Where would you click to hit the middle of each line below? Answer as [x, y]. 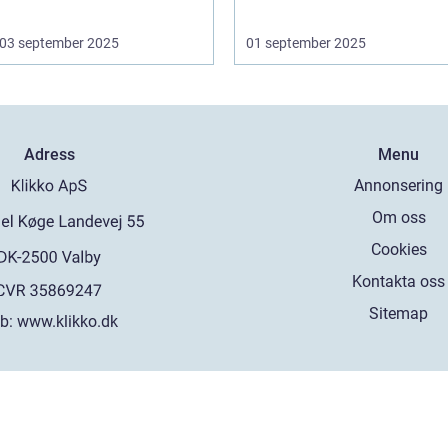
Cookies [398, 249]
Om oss [398, 217]
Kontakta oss [399, 281]
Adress [49, 154]
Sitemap [399, 313]
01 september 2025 [306, 42]
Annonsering [399, 185]
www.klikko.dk [68, 321]
